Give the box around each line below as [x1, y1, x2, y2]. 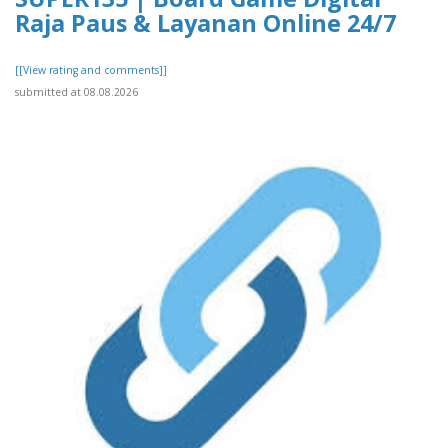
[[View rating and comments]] [15, 62, 167, 77]
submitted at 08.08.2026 [15, 84, 138, 99]
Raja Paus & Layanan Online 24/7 [15, 6, 396, 39]
